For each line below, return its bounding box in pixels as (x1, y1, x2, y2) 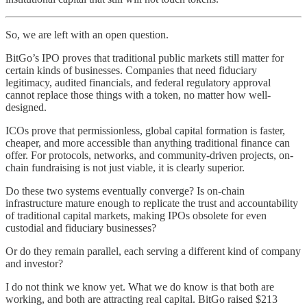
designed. (5, 101, 47, 113)
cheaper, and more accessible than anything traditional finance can (5, 136, 290, 149)
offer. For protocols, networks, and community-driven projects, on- (5, 149, 293, 161)
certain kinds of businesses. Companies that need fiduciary (5, 64, 257, 76)
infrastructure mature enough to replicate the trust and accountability (5, 197, 298, 209)
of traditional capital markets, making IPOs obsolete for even (5, 209, 267, 221)
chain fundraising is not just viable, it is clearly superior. (5, 161, 245, 173)
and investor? (5, 257, 63, 269)
